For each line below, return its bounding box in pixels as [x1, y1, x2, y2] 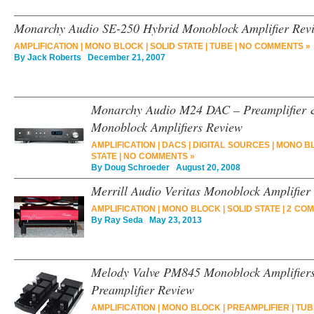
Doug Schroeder [104, 163, 170, 172]
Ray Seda [104, 215, 143, 225]
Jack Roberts [27, 53, 81, 62]
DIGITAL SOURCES [193, 140, 270, 150]
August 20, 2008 [170, 163, 240, 172]
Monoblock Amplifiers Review [91, 118, 243, 135]
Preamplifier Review [91, 281, 194, 298]
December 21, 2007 [81, 53, 165, 62]
